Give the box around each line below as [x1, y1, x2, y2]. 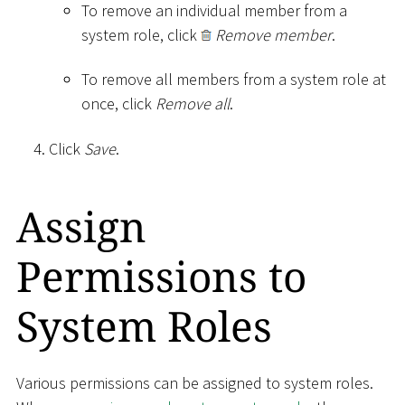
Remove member [215, 24, 332, 45]
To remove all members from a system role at [81, 69, 386, 90]
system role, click [81, 24, 201, 45]
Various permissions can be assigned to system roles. [16, 372, 373, 394]
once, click [81, 93, 155, 115]
